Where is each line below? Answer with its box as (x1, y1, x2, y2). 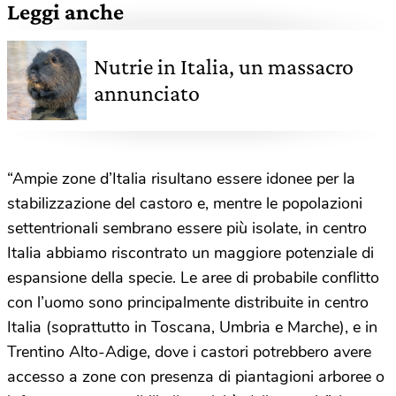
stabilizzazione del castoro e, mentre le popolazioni (7, 192, 362, 214)
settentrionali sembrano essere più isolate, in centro (7, 217, 367, 239)
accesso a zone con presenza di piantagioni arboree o (7, 365, 385, 387)
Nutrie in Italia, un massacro (94, 53, 354, 80)
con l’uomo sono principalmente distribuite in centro (7, 291, 369, 313)
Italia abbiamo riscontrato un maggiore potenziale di (7, 241, 374, 263)
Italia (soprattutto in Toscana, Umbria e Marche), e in (7, 316, 377, 338)
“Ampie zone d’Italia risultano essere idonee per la (7, 167, 355, 189)
